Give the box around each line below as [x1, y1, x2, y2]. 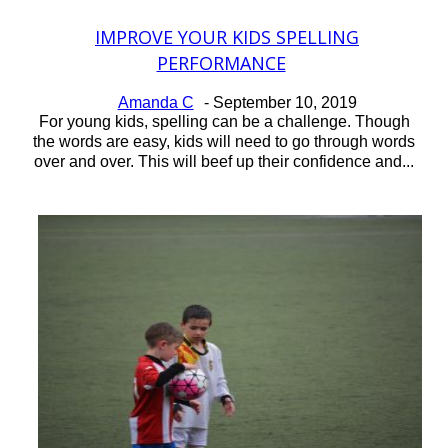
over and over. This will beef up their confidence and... [34, 152, 414, 170]
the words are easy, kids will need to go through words [33, 132, 415, 150]
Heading [32, 53, 127, 81]
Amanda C [117, 93, 194, 111]
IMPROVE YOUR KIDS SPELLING [95, 24, 359, 49]
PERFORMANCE [156, 50, 286, 75]
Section [32, 25, 119, 53]
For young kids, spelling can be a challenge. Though [38, 112, 410, 130]
